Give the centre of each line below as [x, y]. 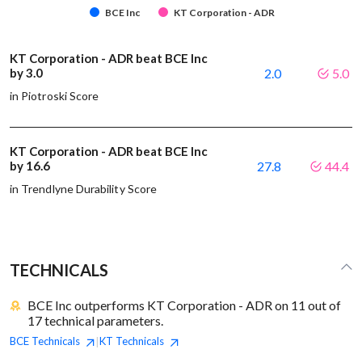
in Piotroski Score [55, 96]
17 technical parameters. [96, 321]
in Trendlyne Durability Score [84, 189]
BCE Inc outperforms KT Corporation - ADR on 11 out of [185, 305]
